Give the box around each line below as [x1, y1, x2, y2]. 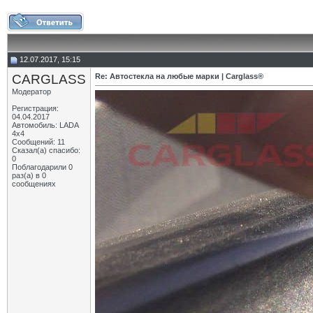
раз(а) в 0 [12, 171, 46, 180]
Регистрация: [12, 104, 59, 112]
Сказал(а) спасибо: [12, 146, 80, 154]
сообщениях [12, 180, 56, 188]
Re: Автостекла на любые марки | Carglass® [95, 72, 263, 80]
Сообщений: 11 [12, 138, 65, 146]
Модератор [12, 87, 51, 96]
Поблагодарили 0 [12, 163, 73, 171]
